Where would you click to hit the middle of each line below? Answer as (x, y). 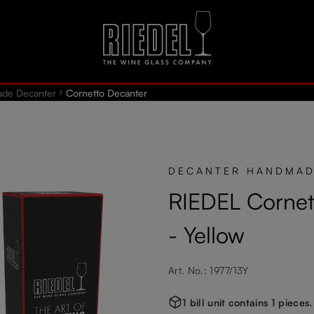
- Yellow (206, 234)
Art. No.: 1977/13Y (209, 270)
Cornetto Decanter (107, 93)
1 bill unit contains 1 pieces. (247, 302)
